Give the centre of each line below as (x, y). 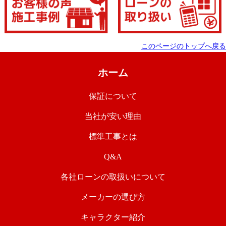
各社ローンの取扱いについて (113, 177)
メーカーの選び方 (113, 197)
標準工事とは (113, 137)
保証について (113, 96)
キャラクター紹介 (113, 217)
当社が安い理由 (113, 117)
